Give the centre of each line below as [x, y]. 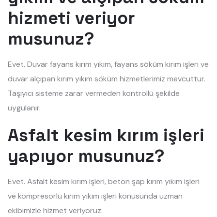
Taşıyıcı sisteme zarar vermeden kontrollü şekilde [94, 93]
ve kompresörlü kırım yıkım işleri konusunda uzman [95, 196]
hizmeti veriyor [71, 18]
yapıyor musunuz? [86, 156]
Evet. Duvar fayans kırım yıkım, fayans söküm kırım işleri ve [108, 64]
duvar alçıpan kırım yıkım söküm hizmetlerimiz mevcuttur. [107, 79]
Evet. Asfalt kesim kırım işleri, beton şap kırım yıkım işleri [104, 181]
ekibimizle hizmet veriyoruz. [55, 210]
